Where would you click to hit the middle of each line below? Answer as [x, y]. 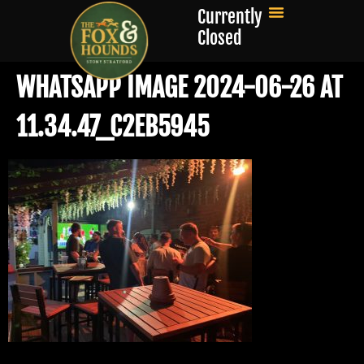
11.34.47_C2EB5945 [113, 127]
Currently [230, 17]
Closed [220, 38]
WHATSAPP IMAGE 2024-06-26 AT [179, 88]
